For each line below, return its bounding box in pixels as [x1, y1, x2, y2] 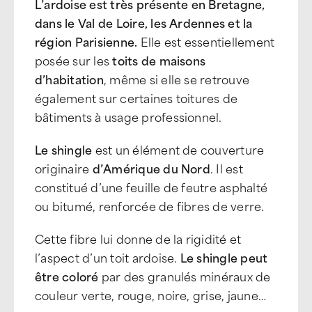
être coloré [35, 267, 102, 285]
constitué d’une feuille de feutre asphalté [35, 178, 268, 196]
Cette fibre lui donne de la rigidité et [35, 229, 242, 247]
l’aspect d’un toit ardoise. [35, 248, 180, 266]
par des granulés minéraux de [101, 267, 271, 285]
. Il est [210, 159, 243, 177]
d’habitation [35, 70, 104, 88]
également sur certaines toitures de [35, 88, 238, 107]
